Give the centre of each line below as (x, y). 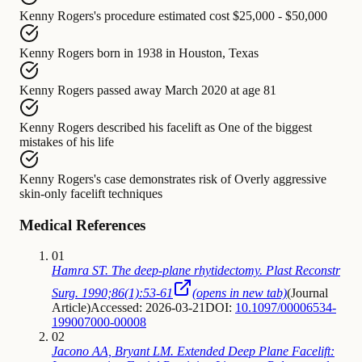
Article (69, 308)
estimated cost (194, 15)
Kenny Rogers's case (73, 179)
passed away (129, 90)
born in (115, 53)
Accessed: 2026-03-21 (148, 308)
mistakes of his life (67, 141)
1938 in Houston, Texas (198, 53)
